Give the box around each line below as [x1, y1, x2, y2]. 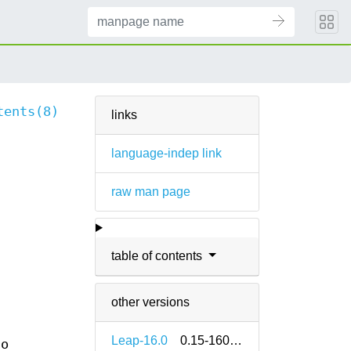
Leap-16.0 [111, 334, 168, 347]
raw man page [111, 185, 190, 198]
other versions [111, 295, 190, 309]
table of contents [111, 249, 205, 262]
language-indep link [111, 147, 222, 160]
